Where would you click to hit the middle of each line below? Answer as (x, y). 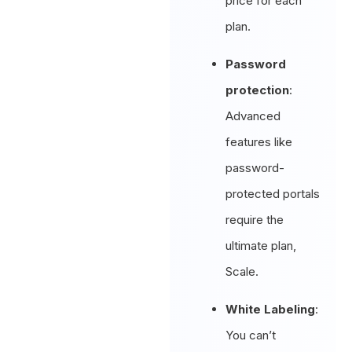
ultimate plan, (261, 245)
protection (258, 90)
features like (259, 141)
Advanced (253, 115)
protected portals (273, 193)
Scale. (242, 271)
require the (255, 219)
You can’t (251, 335)
